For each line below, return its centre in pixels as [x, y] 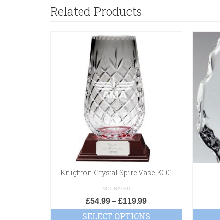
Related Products [96, 11]
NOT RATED [116, 188]
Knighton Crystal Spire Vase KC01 [116, 172]
